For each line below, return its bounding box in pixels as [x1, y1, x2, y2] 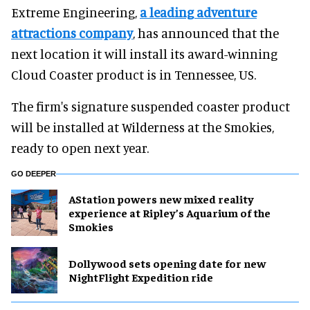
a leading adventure [140, 3, 257, 20]
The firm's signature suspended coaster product [11, 98, 290, 114]
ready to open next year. [11, 139, 149, 156]
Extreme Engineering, [11, 3, 140, 20]
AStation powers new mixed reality [69, 192, 254, 206]
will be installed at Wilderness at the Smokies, [11, 118, 274, 135]
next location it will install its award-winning [11, 45, 277, 62]
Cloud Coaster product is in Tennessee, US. [11, 66, 256, 82]
